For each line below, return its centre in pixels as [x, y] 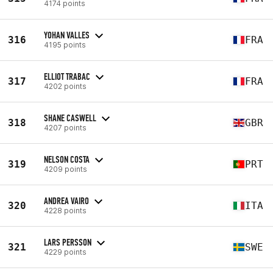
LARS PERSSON [68, 242]
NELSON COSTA [67, 159]
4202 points [65, 86]
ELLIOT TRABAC [67, 76]
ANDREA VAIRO [66, 200]
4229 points [65, 252]
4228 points [65, 210]
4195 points [65, 44]
